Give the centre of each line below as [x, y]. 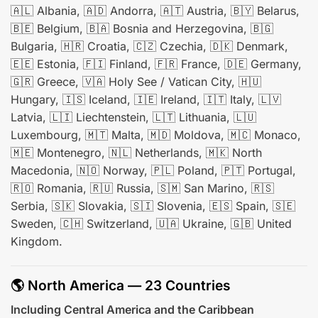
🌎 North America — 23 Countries [121, 285]
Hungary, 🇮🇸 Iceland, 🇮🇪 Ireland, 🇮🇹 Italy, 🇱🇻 [146, 100]
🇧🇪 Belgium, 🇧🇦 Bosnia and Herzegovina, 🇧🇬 [142, 29]
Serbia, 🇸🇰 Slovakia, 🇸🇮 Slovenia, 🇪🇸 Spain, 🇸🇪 [153, 206]
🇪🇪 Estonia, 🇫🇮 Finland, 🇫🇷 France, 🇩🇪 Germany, [156, 64]
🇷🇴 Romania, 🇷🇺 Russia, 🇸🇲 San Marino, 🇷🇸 [142, 188]
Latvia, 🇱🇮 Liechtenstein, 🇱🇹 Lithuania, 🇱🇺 [133, 117]
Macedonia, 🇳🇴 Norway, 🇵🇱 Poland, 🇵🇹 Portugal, [153, 171]
